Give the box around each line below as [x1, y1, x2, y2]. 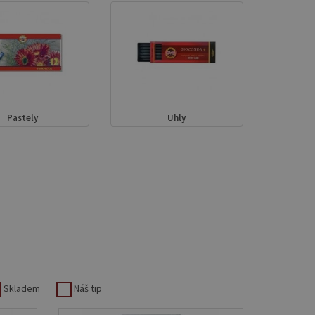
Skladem [3, 281, 40, 295]
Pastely [6, 112, 38, 124]
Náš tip [73, 281, 102, 295]
